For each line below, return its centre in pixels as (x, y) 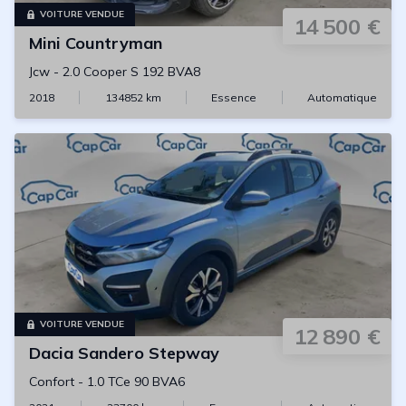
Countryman (114, 43)
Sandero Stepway (149, 353)
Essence (234, 97)
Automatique (342, 97)
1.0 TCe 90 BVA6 (136, 382)
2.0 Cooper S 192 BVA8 (131, 72)
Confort (52, 382)
